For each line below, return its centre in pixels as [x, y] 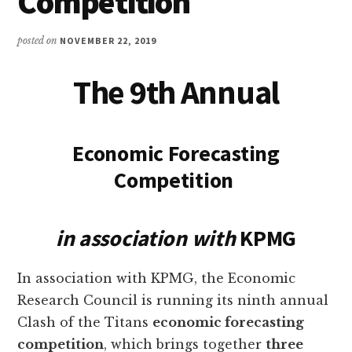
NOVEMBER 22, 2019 [108, 41]
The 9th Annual [176, 92]
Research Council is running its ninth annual [173, 301]
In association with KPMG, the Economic [157, 279]
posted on [39, 41]
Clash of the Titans [85, 323]
